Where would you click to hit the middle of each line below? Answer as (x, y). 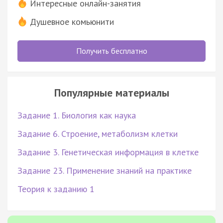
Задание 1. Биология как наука (77, 115)
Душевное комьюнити (72, 21)
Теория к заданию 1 (56, 189)
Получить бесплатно (111, 51)
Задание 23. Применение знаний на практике (105, 170)
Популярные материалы (111, 92)
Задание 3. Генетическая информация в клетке (108, 152)
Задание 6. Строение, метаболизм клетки (98, 133)
